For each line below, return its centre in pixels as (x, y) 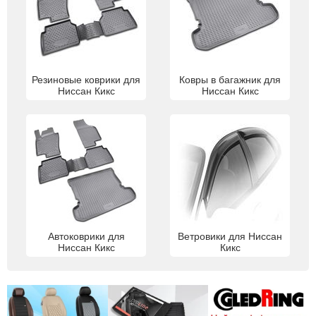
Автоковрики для (86, 236)
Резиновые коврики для (86, 80)
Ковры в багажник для (230, 80)
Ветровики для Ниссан (230, 236)
